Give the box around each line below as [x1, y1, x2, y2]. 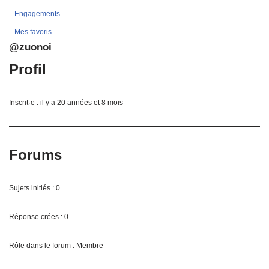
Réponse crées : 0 [9, 212, 68, 221]
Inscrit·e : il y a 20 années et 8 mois [9, 98, 123, 107]
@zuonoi [9, 41, 52, 53]
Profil [9, 61, 46, 77]
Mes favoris [14, 27, 52, 36]
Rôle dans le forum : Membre [9, 241, 103, 250]
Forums [9, 146, 62, 163]
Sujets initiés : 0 [9, 183, 60, 192]
